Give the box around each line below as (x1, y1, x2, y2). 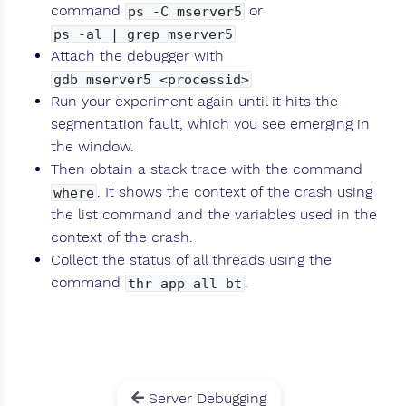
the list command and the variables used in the (51, 206, 377, 224)
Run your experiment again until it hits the (51, 92, 338, 111)
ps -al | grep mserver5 (53, 26, 233, 43)
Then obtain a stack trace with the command (51, 160, 362, 179)
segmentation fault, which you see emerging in (51, 115, 370, 133)
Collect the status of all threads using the (51, 251, 332, 269)
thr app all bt (128, 275, 242, 292)
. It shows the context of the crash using (97, 183, 372, 201)
